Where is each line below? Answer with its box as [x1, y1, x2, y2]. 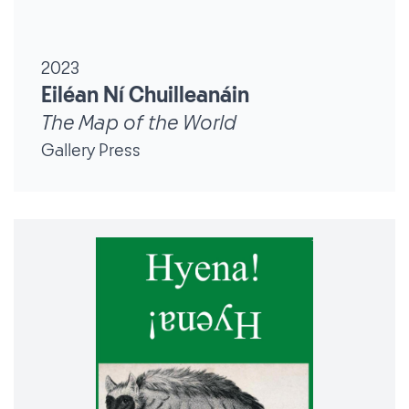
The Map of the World [41, 111, 236, 134]
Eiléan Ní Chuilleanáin [41, 84, 249, 107]
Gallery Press [41, 141, 141, 160]
